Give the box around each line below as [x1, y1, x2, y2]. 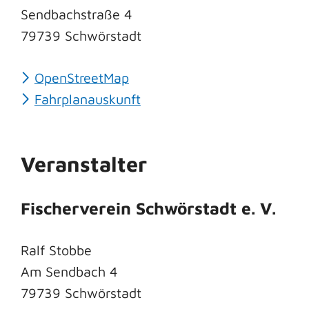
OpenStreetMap [34, 69, 129, 86]
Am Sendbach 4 [21, 263, 118, 279]
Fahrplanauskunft [34, 90, 141, 107]
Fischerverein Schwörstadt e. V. [21, 198, 276, 219]
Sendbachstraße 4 [21, 6, 132, 22]
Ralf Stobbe [21, 241, 92, 258]
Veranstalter [21, 151, 147, 176]
